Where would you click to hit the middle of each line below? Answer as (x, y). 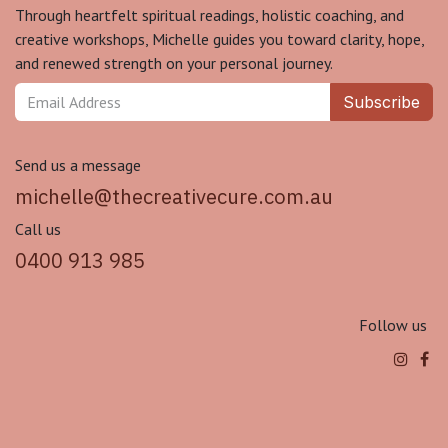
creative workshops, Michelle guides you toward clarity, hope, (219, 39)
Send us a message (78, 165)
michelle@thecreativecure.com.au (174, 196)
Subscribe (381, 102)
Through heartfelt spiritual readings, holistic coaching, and (209, 15)
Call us (38, 229)
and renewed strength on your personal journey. (174, 63)
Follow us (392, 325)
